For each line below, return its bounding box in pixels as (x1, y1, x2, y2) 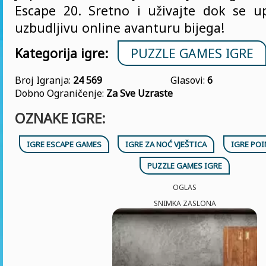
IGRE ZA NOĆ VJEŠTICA (125, 139, 207, 150)
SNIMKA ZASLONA (153, 198, 216, 208)
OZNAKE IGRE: (15, 109, 106, 128)
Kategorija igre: (15, 45, 108, 62)
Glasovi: (170, 74, 207, 87)
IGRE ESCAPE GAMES (27, 139, 102, 150)
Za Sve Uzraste (106, 87, 173, 100)
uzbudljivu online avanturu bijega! (15, 19, 224, 36)
